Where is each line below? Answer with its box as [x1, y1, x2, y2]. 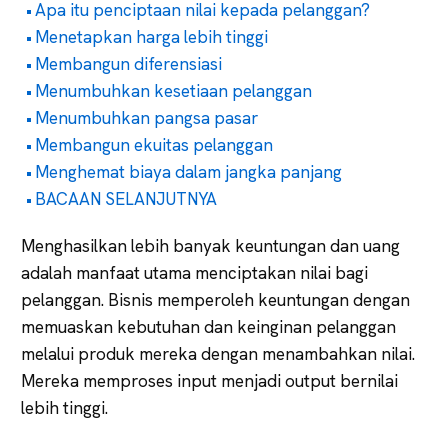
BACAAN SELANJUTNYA [35, 187, 218, 210]
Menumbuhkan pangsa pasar [35, 106, 259, 129]
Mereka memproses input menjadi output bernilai [21, 369, 398, 392]
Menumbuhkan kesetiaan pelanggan [35, 79, 313, 102]
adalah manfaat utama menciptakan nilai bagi [21, 261, 368, 284]
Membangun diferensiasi [35, 52, 223, 75]
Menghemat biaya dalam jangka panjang [35, 160, 343, 183]
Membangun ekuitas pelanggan [35, 133, 274, 156]
